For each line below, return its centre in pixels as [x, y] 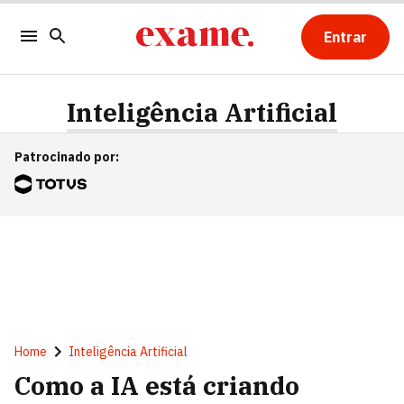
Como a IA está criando [157, 386]
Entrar [345, 37]
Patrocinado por [65, 157]
